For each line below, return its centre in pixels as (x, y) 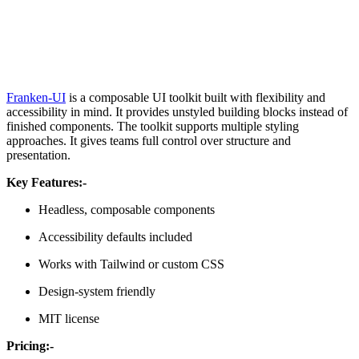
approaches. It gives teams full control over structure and (149, 140)
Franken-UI (36, 97)
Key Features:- (46, 182)
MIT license (69, 318)
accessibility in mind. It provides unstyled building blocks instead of (177, 111)
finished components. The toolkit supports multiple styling (153, 126)
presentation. (38, 155)
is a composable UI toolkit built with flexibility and (196, 97)
